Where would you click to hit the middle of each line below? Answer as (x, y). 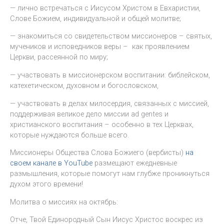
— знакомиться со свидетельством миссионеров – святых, (111, 36)
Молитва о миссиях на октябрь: (64, 202)
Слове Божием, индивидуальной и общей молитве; (95, 18)
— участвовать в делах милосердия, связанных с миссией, (109, 103)
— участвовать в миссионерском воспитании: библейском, (110, 75)
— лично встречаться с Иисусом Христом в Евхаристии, (105, 8)
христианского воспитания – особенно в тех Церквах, (102, 124)
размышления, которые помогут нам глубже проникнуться (110, 174)
